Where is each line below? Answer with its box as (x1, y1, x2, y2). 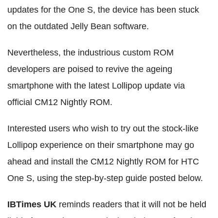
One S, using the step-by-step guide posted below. (7, 173, 203, 183)
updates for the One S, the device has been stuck (7, 5, 199, 15)
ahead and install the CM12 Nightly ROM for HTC (7, 157, 199, 167)
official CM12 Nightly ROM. (7, 97, 112, 108)
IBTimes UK (7, 200, 56, 210)
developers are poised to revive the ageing (7, 64, 172, 74)
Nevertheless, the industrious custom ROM (7, 48, 174, 58)
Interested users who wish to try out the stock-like (7, 124, 199, 134)
